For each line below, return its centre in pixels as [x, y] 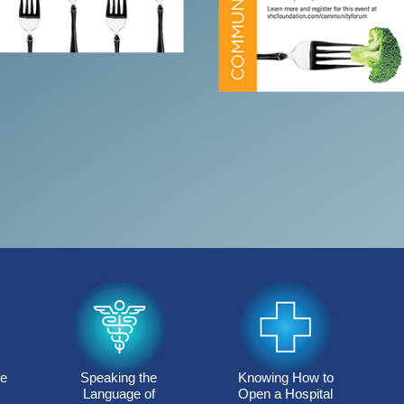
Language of [119, 394]
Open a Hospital [285, 394]
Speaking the [119, 378]
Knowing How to [285, 378]
